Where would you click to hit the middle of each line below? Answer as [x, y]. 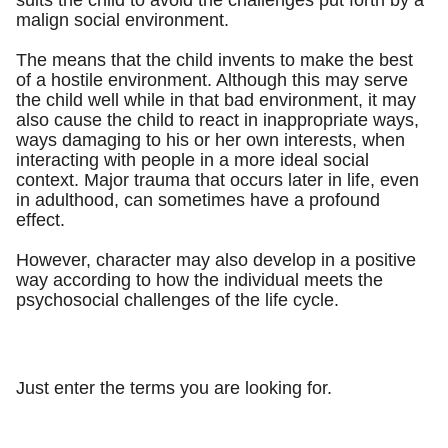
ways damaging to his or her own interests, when [210, 140]
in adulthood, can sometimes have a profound [198, 200]
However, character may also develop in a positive [216, 260]
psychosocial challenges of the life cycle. [177, 300]
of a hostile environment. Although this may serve [212, 80]
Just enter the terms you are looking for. [174, 388]
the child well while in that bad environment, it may [216, 100]
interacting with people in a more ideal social [192, 160]
